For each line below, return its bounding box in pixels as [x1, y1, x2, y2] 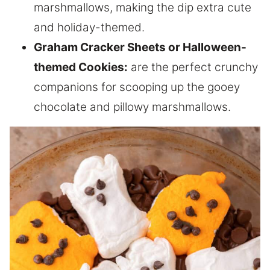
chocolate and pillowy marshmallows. [34, 99, 231, 114]
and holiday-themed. [34, 20, 145, 34]
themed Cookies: [34, 60, 128, 74]
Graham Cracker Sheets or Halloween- [34, 40, 246, 54]
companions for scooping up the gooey [34, 80, 240, 94]
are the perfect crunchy [128, 60, 258, 74]
